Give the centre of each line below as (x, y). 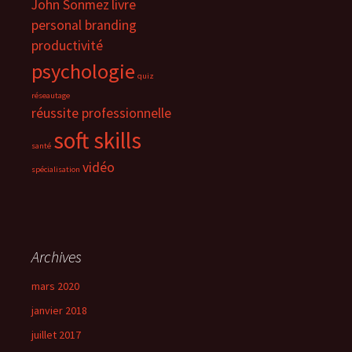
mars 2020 (55, 286)
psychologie (83, 71)
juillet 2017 (56, 335)
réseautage (51, 95)
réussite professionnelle (101, 113)
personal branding (84, 25)
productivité (67, 46)
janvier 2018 (59, 310)
